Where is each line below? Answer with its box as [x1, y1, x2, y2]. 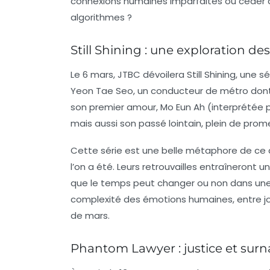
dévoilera [140, 67, 187, 81]
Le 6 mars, [71, 67, 118, 81]
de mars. [71, 209, 110, 222]
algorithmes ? [71, 10, 132, 24]
